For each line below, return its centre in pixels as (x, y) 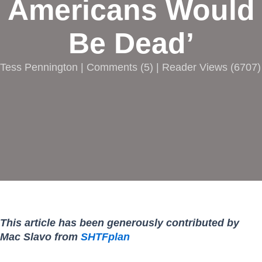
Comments (112, 67)
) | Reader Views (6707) (205, 67)
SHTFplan (105, 237)
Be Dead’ (131, 44)
